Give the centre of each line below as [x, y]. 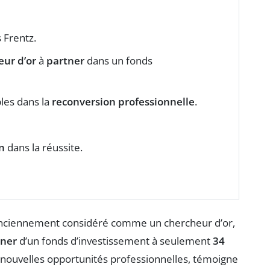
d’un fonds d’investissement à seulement [115, 240]
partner [65, 60]
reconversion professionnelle [123, 101]
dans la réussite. [44, 147]
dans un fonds [118, 60]
